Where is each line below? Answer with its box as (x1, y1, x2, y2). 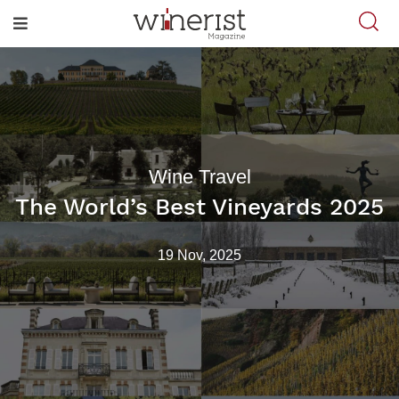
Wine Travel (148, 166, 251, 188)
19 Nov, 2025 (158, 248, 241, 263)
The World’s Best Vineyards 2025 (15, 193, 384, 220)
